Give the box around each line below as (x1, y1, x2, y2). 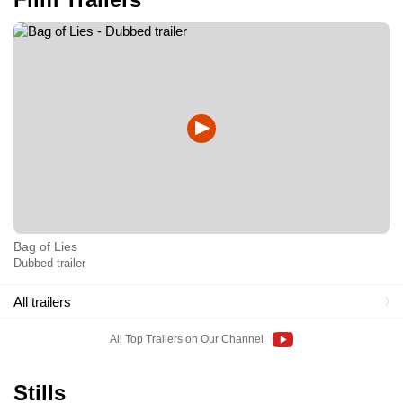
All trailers (13, 293, 71, 309)
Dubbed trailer (13, 256, 85, 271)
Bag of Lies (13, 239, 77, 255)
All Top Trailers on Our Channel (110, 333, 264, 346)
